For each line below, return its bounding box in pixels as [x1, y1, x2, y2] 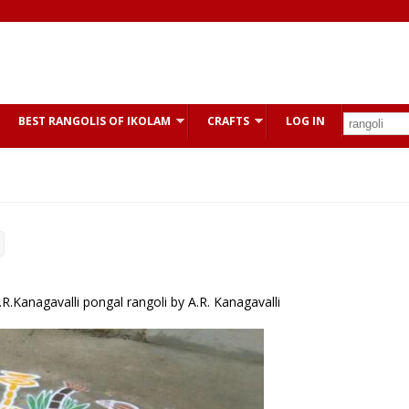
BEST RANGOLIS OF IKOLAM [18, 113, 171, 129]
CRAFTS [207, 113, 249, 129]
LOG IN [286, 113, 325, 129]
